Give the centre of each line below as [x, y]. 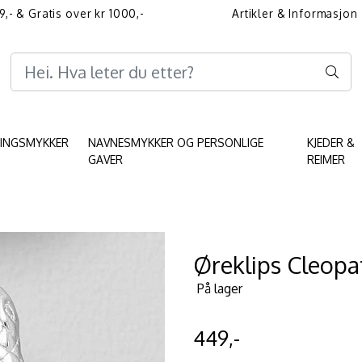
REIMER [326, 159]
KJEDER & [331, 142]
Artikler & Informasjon [295, 13]
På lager [220, 288]
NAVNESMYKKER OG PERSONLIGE [175, 142]
